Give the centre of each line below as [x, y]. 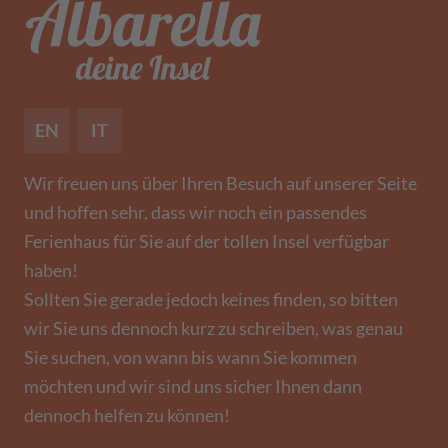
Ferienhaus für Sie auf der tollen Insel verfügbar [206, 241]
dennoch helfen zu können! [127, 415]
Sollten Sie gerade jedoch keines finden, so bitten [211, 299]
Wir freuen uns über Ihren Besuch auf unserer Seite [220, 183]
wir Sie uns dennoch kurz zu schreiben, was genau [213, 328]
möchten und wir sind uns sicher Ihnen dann [193, 386]
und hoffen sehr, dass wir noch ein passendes [195, 212]
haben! [51, 270]
